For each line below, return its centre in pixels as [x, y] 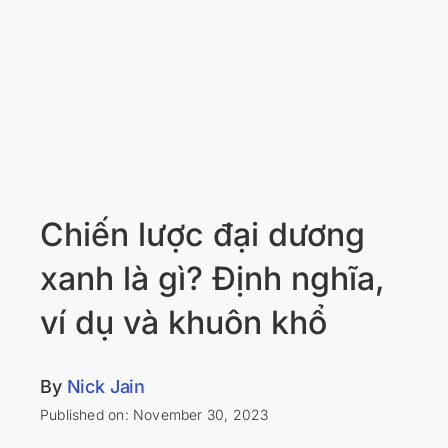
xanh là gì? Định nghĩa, [212, 278]
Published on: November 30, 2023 [154, 414]
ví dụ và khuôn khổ [183, 322]
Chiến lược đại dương [202, 234]
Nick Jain [106, 386]
